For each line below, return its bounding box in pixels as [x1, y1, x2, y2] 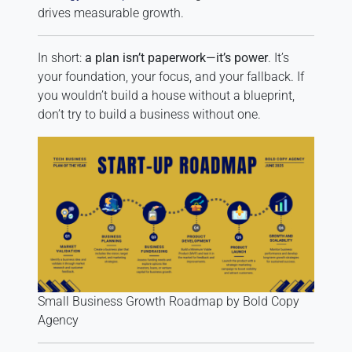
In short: [38, 49, 85, 65]
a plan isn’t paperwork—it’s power [85, 49, 268, 65]
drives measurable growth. [38, 5, 184, 20]
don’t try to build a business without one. [38, 106, 261, 122]
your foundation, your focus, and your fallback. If [38, 68, 304, 84]
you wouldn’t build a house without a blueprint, [38, 87, 295, 103]
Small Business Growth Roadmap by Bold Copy [38, 293, 299, 309]
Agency [38, 312, 79, 328]
